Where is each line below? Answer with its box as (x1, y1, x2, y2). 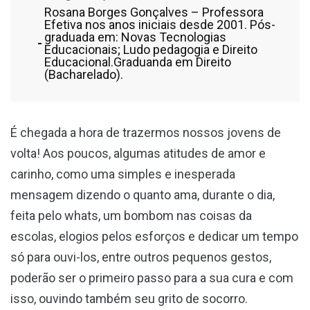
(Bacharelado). (44, 66, 123, 82)
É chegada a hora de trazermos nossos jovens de (10, 125, 281, 140)
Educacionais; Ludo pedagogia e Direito (44, 42, 257, 57)
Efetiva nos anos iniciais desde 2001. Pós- (44, 17, 275, 32)
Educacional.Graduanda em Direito (44, 54, 231, 69)
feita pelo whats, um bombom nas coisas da (10, 208, 252, 223)
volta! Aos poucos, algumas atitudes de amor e (10, 145, 266, 161)
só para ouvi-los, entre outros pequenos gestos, (10, 249, 271, 264)
